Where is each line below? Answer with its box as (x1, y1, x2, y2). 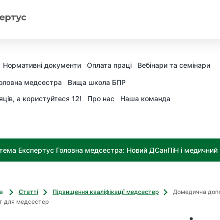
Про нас (87, 94, 114, 103)
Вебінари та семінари (137, 61, 210, 69)
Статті (19, 188, 38, 195)
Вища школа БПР (68, 78, 126, 86)
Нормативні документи (3, 61, 81, 69)
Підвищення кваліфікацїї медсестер (53, 188, 159, 195)
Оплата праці (87, 61, 132, 69)
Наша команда (120, 94, 170, 103)
